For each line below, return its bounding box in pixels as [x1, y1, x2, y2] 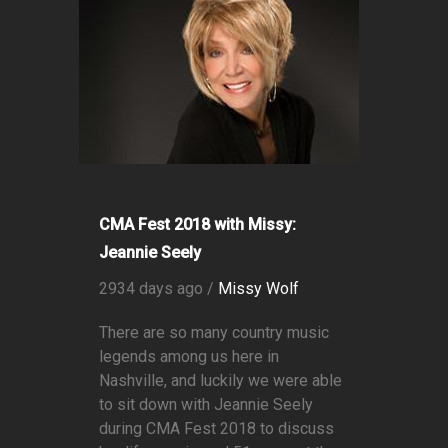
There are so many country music [99, 323, 329, 343]
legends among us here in [99, 347, 279, 367]
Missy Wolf [218, 279, 299, 299]
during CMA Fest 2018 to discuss [99, 419, 334, 439]
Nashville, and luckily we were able [99, 371, 342, 391]
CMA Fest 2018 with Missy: [99, 215, 296, 235]
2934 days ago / [99, 279, 218, 299]
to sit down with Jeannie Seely [99, 395, 313, 415]
